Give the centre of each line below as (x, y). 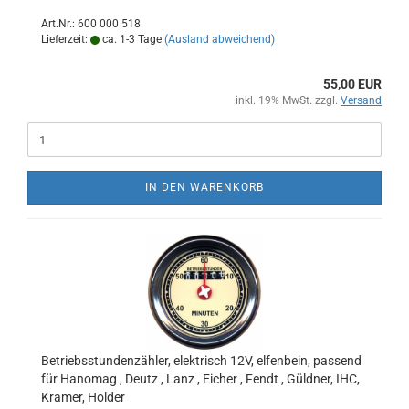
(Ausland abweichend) (220, 39)
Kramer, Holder (83, 397)
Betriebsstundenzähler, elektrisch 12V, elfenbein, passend (201, 361)
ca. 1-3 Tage (131, 39)
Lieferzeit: (66, 39)
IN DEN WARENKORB (204, 187)
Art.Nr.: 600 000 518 (91, 24)
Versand (361, 100)
